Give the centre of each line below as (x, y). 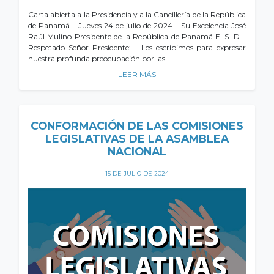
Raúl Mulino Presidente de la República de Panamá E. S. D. (137, 37)
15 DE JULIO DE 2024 (137, 174)
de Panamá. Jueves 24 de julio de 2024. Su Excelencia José (137, 26)
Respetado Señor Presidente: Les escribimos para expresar (137, 48)
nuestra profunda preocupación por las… (99, 59)
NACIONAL (137, 152)
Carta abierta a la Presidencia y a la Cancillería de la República (137, 15)
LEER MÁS (137, 75)
